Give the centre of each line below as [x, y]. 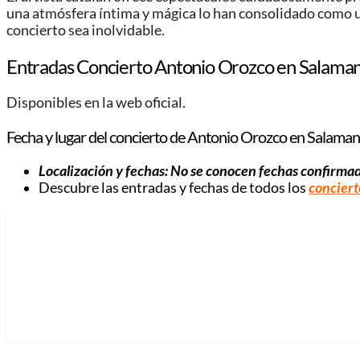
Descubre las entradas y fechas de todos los [174, 187]
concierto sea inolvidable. [86, 31]
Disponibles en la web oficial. [96, 102]
